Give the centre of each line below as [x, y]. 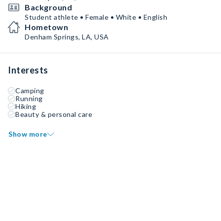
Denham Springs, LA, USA [67, 37]
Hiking [26, 106]
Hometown [46, 27]
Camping [30, 91]
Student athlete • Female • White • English [96, 17]
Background [48, 7]
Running [29, 98]
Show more [28, 134]
